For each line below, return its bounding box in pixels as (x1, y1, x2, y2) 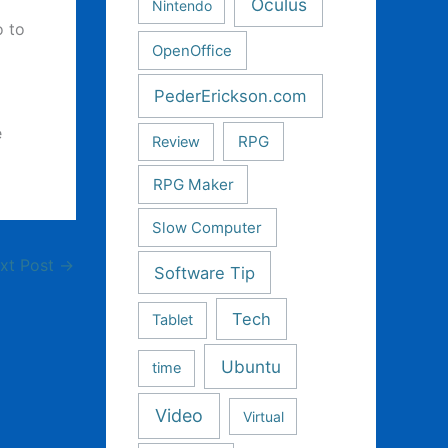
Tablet (152, 311, 194, 330)
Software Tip (153, 262, 255, 283)
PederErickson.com (154, 85, 308, 106)
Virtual (242, 407, 284, 425)
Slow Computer (152, 218, 263, 237)
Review (152, 132, 201, 151)
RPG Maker (152, 174, 234, 194)
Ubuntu (220, 356, 281, 378)
